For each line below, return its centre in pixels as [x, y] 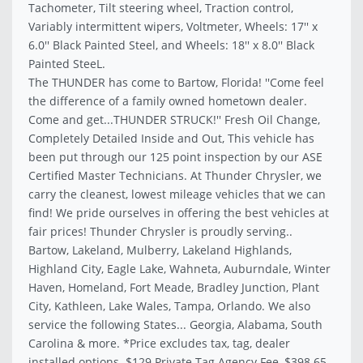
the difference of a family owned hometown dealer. [168, 101]
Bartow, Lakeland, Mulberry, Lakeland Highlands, [160, 250]
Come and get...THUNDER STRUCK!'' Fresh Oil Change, [174, 120]
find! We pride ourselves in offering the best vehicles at [179, 213]
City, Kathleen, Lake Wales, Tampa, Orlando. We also [169, 306]
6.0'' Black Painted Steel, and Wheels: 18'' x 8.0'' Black [171, 45]
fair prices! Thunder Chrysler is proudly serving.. [160, 232]
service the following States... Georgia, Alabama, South [175, 325]
